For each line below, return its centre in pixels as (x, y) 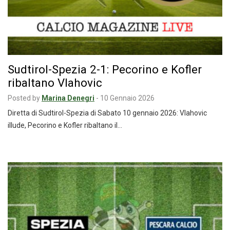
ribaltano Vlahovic (55, 82)
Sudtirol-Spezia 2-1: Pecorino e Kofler (105, 69)
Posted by (24, 98)
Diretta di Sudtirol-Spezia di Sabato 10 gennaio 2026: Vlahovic (107, 113)
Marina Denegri (68, 98)
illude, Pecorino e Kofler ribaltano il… (65, 125)
